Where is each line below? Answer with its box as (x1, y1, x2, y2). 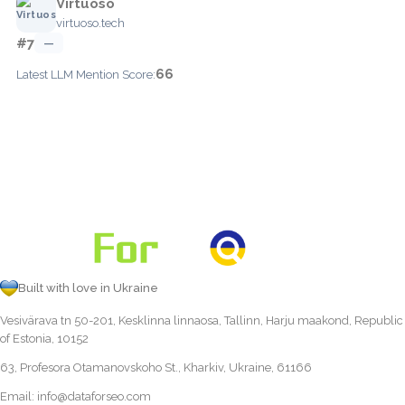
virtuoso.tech (56, 15, 125, 30)
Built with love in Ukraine (18, 281, 158, 295)
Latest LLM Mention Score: (16, 67, 155, 81)
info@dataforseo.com (37, 390, 151, 403)
